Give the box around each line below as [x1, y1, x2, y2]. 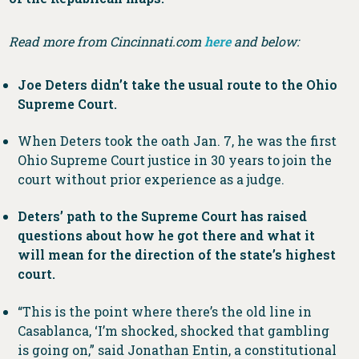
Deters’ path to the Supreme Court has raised [17, 208, 307, 225]
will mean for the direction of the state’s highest [17, 246, 336, 264]
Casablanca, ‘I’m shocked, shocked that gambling [17, 321, 329, 339]
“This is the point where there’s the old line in [17, 302, 312, 320]
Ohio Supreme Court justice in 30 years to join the [17, 151, 332, 168]
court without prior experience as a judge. [17, 170, 284, 188]
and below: [231, 32, 303, 50]
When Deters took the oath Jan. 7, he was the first [17, 131, 337, 149]
